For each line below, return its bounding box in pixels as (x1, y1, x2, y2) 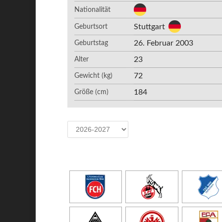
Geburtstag (74, 40, 109, 47)
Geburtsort (74, 23, 108, 30)
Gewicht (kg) (74, 72, 113, 79)
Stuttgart (134, 22, 166, 31)
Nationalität (74, 6, 111, 13)
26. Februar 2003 (134, 39, 194, 47)
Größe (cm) (74, 89, 109, 96)
